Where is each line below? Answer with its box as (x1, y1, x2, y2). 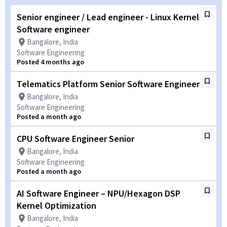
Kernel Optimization (17, 200, 96, 211)
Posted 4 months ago (17, 57, 84, 66)
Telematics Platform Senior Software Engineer (17, 78, 200, 90)
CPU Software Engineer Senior (17, 133, 134, 144)
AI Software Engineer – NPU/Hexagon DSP (17, 187, 180, 199)
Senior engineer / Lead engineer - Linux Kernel (17, 11, 199, 23)
